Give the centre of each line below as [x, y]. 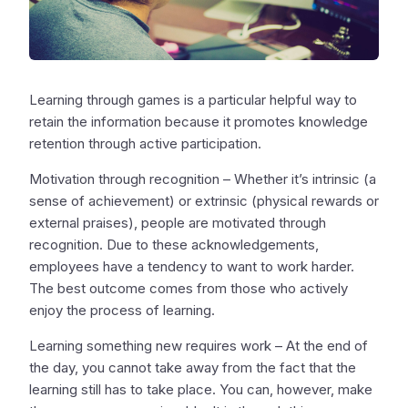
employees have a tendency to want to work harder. [192, 267]
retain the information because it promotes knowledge [199, 122]
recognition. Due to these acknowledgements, [174, 245]
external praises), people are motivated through [178, 223]
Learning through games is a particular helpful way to [193, 100]
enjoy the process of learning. [122, 311]
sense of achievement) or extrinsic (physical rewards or [204, 201]
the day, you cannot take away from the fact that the [193, 368]
